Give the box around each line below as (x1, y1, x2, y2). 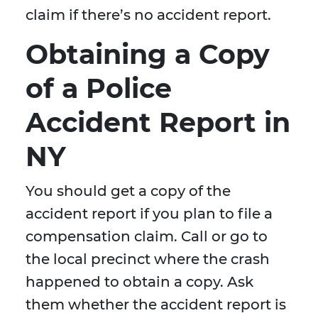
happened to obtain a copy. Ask (26, 273, 253, 291)
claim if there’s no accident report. (26, 6, 271, 24)
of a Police (26, 72, 172, 106)
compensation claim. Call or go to (26, 228, 268, 246)
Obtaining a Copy (26, 38, 270, 72)
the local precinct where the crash (26, 251, 270, 268)
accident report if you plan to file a (26, 205, 273, 223)
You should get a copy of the (26, 182, 231, 200)
